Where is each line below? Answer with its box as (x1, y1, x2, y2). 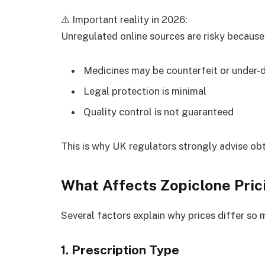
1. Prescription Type (61, 243, 179, 258)
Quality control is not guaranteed (83, 106, 234, 118)
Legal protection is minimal (83, 85, 206, 97)
